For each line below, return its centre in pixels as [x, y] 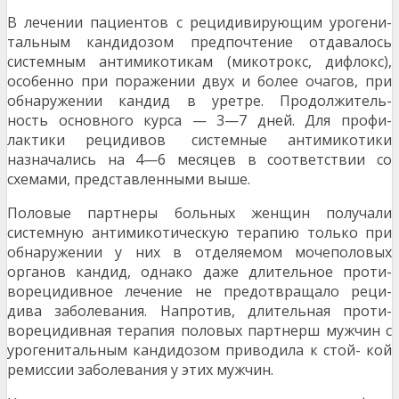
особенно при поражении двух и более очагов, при [199, 81]
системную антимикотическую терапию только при [199, 233]
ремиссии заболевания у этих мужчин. [140, 370]
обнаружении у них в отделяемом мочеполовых [199, 252]
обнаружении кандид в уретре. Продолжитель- [199, 101]
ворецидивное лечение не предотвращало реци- [199, 292]
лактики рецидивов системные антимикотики [199, 140]
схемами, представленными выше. [129, 179]
